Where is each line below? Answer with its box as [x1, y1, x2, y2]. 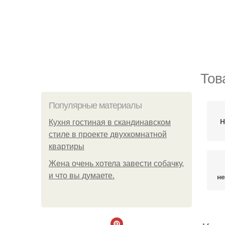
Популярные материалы [49, 100, 142, 110]
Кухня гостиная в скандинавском [49, 118, 171, 127]
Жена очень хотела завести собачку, [49, 159, 184, 168]
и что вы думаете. [49, 171, 115, 180]
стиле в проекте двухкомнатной [49, 130, 167, 139]
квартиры [49, 142, 84, 151]
